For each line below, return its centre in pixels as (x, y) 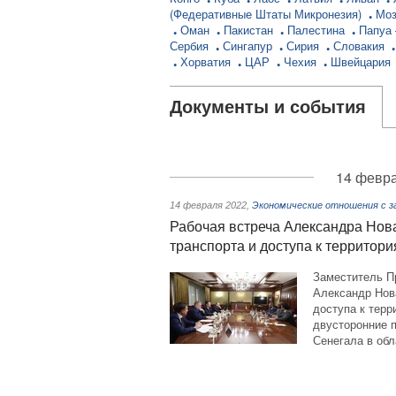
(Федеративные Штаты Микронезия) (267, 14)
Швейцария (362, 61)
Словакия (361, 46)
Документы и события (268, 107)
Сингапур (249, 46)
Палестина (318, 30)
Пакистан (250, 30)
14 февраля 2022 (208, 205)
